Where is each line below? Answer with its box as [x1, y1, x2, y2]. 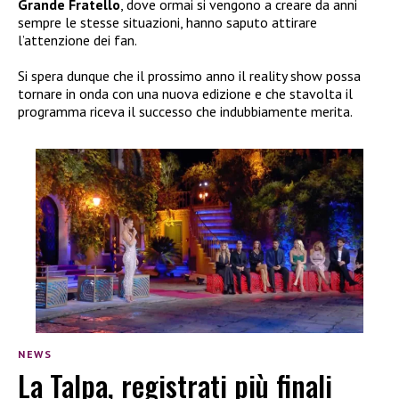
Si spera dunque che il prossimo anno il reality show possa [18, 67, 361, 85]
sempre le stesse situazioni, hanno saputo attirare [18, 13, 317, 32]
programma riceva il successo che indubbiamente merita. [18, 102, 353, 121]
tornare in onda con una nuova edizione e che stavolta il [18, 85, 353, 103]
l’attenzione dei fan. [18, 31, 137, 50]
